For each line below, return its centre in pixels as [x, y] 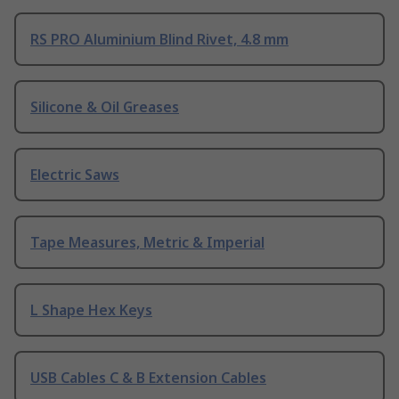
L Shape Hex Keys [91, 309]
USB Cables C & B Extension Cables [148, 377]
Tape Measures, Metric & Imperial [147, 242]
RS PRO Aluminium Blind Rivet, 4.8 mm [159, 39]
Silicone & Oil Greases [105, 106]
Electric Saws [75, 174]
